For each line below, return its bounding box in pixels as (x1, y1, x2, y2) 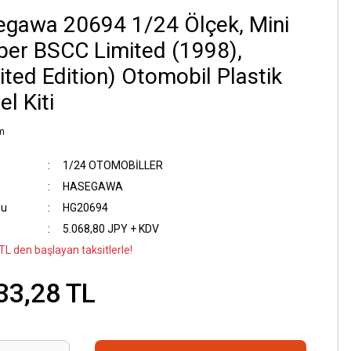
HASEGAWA (62, 180, 123, 193)
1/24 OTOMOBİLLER (62, 159, 163, 172)
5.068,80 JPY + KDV (62, 223, 159, 235)
